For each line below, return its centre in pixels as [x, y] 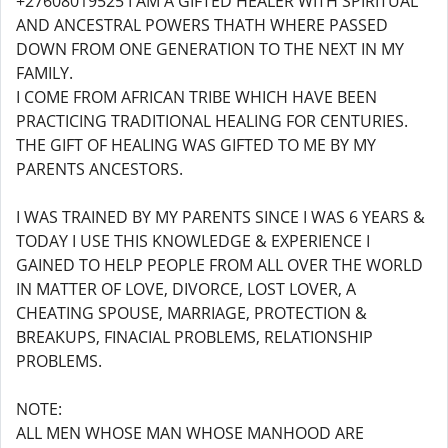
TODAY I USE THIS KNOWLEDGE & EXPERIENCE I [193, 241]
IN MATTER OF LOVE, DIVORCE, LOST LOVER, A [186, 289]
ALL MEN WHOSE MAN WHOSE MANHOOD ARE [190, 433]
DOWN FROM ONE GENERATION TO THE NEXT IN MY [210, 49]
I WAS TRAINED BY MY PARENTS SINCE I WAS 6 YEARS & [220, 217]
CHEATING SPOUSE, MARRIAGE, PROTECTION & [191, 313]
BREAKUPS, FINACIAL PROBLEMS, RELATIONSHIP [194, 337]
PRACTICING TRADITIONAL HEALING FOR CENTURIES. [212, 121]
